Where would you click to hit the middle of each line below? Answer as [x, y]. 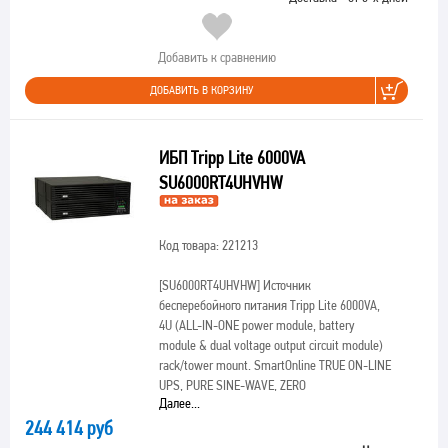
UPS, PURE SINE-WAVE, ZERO [232, 385]
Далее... [179, 403]
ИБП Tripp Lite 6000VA [231, 157]
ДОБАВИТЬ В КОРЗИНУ [201, 90]
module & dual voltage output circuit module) [270, 345]
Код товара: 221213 [208, 245]
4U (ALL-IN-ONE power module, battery [256, 325]
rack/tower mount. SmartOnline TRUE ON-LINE [274, 365]
